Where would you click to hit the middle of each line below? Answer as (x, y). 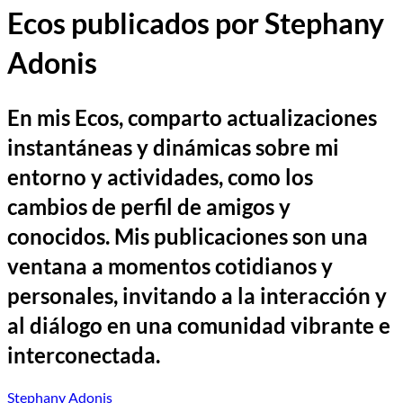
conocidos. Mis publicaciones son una (188, 236)
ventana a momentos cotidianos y (170, 265)
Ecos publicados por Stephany (196, 23)
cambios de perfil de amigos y (149, 206)
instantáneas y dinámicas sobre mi (173, 147)
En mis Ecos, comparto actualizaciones (192, 117)
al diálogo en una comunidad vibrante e (199, 325)
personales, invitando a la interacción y (197, 295)
